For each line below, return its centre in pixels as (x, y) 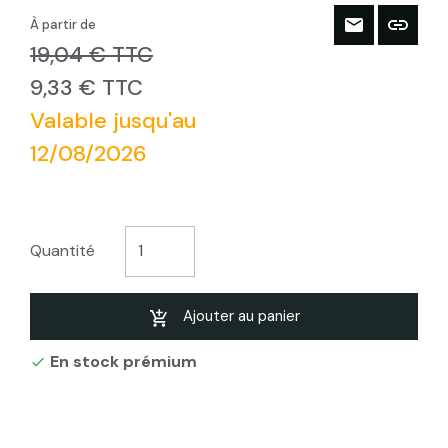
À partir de (63, 24)
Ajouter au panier (241, 316)
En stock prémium (121, 362)
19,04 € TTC (91, 54)
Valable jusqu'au (113, 120)
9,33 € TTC (86, 87)
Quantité (62, 251)
